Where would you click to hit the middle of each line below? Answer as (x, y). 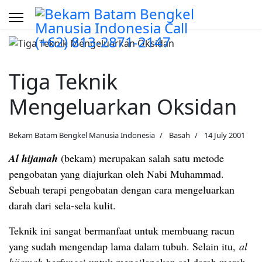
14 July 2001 (225, 135)
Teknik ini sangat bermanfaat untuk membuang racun (122, 230)
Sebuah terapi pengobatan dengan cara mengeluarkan (122, 189)
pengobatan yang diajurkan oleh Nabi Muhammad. (116, 173)
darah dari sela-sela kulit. (62, 205)
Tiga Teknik (63, 81)
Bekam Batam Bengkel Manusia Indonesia (82, 135)
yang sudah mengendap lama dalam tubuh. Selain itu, (124, 246)
